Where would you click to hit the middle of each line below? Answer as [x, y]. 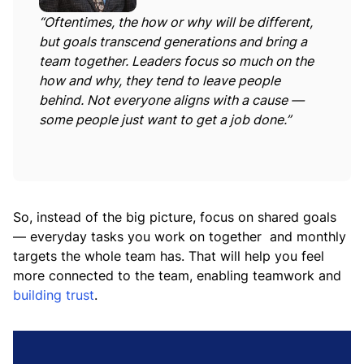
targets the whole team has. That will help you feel [169, 256]
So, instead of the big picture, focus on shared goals [175, 217]
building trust [54, 295]
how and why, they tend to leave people [160, 80]
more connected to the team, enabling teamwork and [177, 275]
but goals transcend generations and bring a [173, 41]
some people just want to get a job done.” [165, 119]
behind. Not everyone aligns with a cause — [171, 100]
